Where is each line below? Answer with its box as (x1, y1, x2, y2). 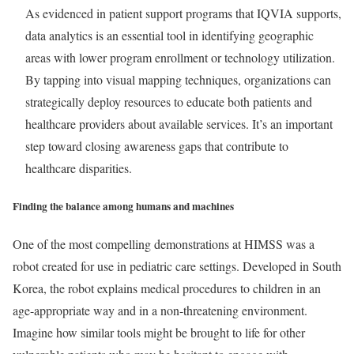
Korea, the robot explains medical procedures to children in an (13, 279, 321, 296)
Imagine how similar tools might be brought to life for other (13, 323, 305, 341)
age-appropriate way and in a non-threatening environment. (13, 301, 307, 318)
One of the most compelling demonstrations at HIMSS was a (13, 235, 314, 252)
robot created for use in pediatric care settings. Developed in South (13, 257, 341, 274)
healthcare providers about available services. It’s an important (25, 115, 333, 133)
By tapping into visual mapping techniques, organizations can (25, 71, 331, 88)
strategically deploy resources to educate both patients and (25, 93, 312, 111)
